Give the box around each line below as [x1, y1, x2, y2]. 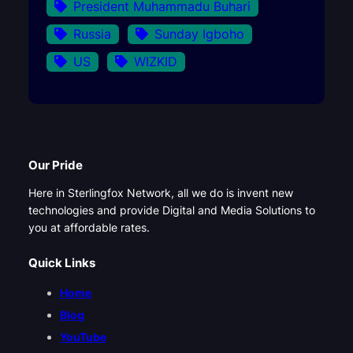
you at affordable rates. [28, 220, 150, 234]
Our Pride [28, 158, 83, 173]
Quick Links [28, 256, 95, 271]
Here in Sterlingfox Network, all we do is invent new [28, 185, 293, 199]
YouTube [59, 329, 106, 344]
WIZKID [133, 53, 177, 69]
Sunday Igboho [154, 25, 244, 42]
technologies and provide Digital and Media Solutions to [28, 203, 315, 217]
